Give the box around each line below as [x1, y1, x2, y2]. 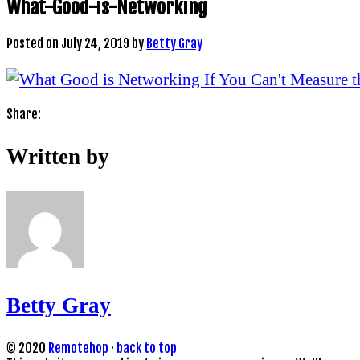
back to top [117, 340, 177, 357]
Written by [6, 144, 109, 169]
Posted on [6, 35, 59, 51]
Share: [6, 106, 41, 123]
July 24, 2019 [59, 35, 132, 51]
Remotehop [48, 340, 108, 357]
